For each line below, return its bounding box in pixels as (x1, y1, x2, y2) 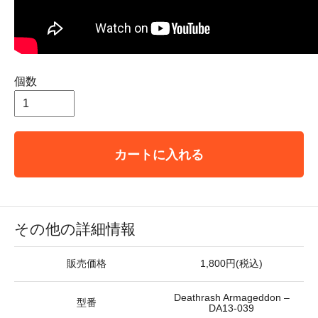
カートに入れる (114, 146, 204, 162)
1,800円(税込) (200, 258, 263, 269)
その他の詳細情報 (14, 220, 136, 237)
